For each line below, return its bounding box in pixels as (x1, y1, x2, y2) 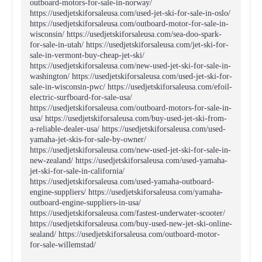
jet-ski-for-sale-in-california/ (30, 167, 125, 175)
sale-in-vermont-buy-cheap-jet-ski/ (30, 51, 144, 60)
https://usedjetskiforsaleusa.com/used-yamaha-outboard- (30, 177, 214, 186)
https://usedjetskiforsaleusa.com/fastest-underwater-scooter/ (30, 209, 225, 218)
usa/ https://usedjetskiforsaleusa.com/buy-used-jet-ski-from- (30, 114, 227, 123)
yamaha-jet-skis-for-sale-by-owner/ (30, 135, 146, 144)
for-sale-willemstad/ (30, 240, 96, 249)
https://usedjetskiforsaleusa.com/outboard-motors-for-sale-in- (30, 104, 232, 112)
